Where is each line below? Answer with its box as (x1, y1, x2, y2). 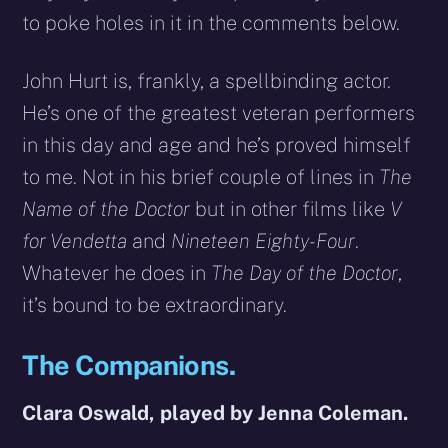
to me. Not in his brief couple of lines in (22, 164, 380, 189)
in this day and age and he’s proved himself (22, 132, 412, 157)
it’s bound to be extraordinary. (22, 292, 288, 317)
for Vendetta (22, 228, 133, 253)
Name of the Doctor (22, 196, 196, 221)
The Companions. (22, 348, 236, 381)
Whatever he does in (22, 260, 212, 285)
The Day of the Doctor (211, 260, 399, 285)
